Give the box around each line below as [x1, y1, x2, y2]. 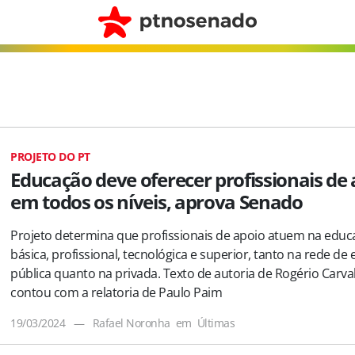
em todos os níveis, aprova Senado [10, 189, 307, 215]
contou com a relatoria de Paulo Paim [10, 284, 223, 301]
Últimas [197, 315, 235, 330]
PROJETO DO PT [10, 149, 90, 164]
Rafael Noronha [92, 315, 170, 330]
